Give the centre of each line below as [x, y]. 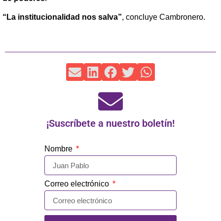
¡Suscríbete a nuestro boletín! [110, 124]
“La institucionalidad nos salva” [62, 17]
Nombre [59, 149]
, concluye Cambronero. [164, 17]
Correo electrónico [78, 184]
